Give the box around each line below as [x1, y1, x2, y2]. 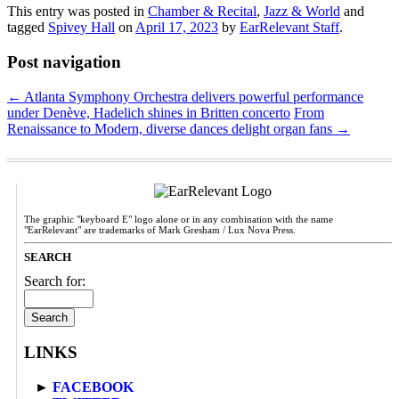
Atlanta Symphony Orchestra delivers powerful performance [21, 88, 363, 104]
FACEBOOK [53, 379, 134, 395]
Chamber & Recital [148, 4, 256, 20]
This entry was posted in [7, 4, 148, 20]
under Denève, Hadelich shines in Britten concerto [7, 104, 290, 120]
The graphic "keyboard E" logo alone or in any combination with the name [24, 213, 333, 224]
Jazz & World [264, 4, 340, 20]
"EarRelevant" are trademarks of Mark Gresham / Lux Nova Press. [24, 224, 296, 235]
